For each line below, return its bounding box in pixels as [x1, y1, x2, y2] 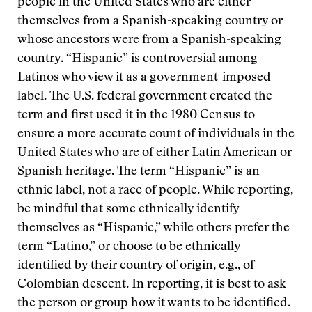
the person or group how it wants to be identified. [17, 297, 290, 310]
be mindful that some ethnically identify [17, 203, 240, 216]
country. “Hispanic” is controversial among [17, 53, 258, 65]
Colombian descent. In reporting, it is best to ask [17, 279, 286, 291]
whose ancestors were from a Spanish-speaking [17, 34, 281, 47]
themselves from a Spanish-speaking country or [17, 15, 283, 28]
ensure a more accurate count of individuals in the [17, 128, 295, 141]
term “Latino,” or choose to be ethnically [17, 241, 240, 253]
